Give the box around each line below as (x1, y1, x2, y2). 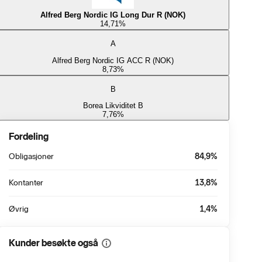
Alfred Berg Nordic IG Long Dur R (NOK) (40, 11, 186, 20)
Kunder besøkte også (8, 237, 98, 249)
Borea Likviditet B (82, 101, 143, 111)
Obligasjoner (8, 151, 54, 162)
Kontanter (8, 178, 43, 188)
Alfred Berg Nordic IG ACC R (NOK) (52, 56, 174, 65)
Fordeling (8, 131, 49, 143)
